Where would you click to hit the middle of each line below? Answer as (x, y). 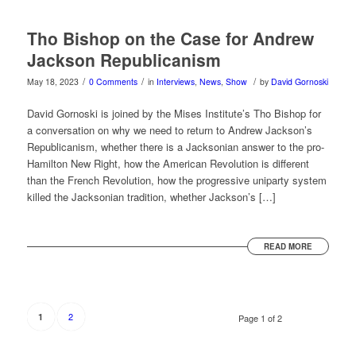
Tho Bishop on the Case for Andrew (170, 39)
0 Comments (113, 82)
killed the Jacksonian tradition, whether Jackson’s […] (151, 197)
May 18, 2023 (52, 82)
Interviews (175, 82)
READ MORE (288, 247)
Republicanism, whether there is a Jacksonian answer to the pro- (175, 147)
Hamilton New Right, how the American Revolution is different (168, 164)
